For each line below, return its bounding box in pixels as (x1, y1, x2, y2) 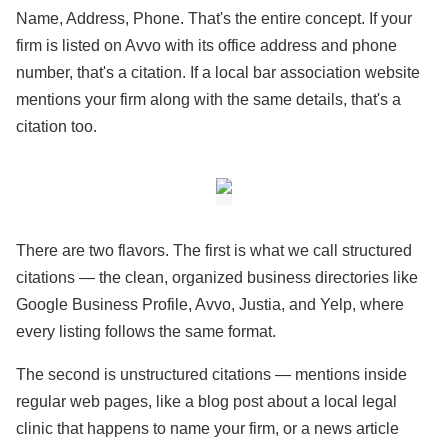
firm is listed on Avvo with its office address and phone (16, 37, 397, 54)
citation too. (16, 118, 97, 135)
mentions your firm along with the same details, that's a (16, 91, 401, 108)
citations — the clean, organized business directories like (16, 269, 418, 286)
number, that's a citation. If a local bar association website (16, 64, 420, 81)
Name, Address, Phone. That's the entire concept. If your (16, 10, 412, 27)
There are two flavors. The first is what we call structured (16, 242, 412, 259)
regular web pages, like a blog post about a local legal (16, 393, 397, 410)
